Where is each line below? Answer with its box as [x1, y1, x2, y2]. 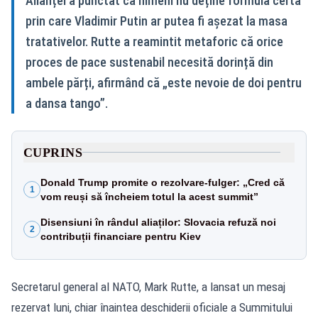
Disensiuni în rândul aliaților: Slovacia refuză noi [40, 216, 276, 228]
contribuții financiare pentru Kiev [40, 230, 201, 242]
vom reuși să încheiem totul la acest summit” [40, 190, 258, 202]
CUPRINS [23, 145, 83, 160]
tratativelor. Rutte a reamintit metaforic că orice [26, 33, 283, 49]
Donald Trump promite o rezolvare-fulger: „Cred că [40, 176, 285, 188]
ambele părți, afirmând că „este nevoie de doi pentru [26, 75, 302, 90]
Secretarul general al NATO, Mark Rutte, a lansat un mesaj [11, 279, 285, 294]
